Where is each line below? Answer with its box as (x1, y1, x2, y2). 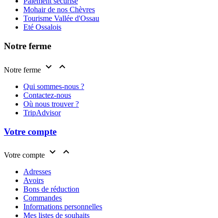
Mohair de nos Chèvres (23, 5, 95, 14)
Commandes (23, 194, 62, 202)
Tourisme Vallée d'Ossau (23, 14, 99, 23)
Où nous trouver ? (23, 99, 79, 108)
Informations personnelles (23, 202, 102, 211)
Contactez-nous (23, 91, 71, 99)
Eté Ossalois (23, 23, 61, 32)
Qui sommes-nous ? (23, 82, 84, 91)
